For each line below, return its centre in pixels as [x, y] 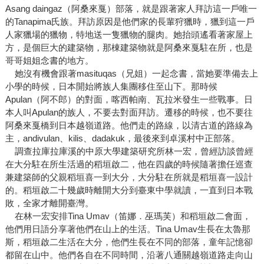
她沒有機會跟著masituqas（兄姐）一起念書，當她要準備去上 [131, 74]
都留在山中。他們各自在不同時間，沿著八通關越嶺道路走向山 [129, 255]
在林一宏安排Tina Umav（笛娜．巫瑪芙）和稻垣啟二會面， [128, 216]
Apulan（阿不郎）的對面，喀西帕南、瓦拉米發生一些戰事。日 [129, 100]
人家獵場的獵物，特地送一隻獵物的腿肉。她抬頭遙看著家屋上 [129, 35]
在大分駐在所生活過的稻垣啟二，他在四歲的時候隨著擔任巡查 [129, 164]
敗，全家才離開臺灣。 [49, 203]
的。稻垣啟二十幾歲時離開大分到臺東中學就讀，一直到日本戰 [129, 190]
